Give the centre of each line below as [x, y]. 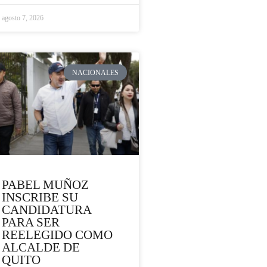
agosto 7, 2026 [23, 18]
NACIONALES [96, 72]
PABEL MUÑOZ [45, 185]
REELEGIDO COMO [57, 235]
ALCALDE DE [41, 248]
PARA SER [31, 223]
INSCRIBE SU [40, 198]
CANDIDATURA [46, 210]
